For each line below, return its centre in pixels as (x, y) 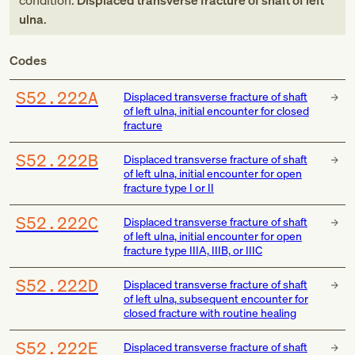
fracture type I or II (168, 187)
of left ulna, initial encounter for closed (216, 111)
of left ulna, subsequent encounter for (216, 298)
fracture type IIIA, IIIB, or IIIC (193, 250)
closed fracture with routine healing (210, 313)
